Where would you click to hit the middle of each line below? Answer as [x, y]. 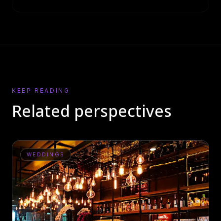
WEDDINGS [46, 154]
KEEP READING [41, 90]
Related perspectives [92, 110]
